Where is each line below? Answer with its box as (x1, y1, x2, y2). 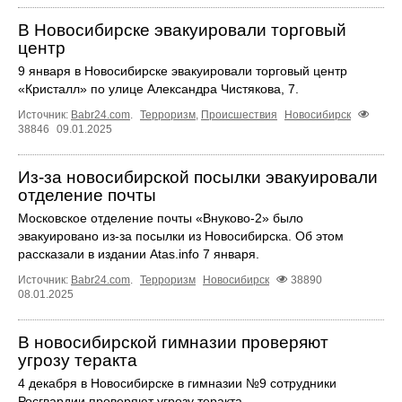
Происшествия (201, 109, 277, 122)
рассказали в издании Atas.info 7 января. (18, 247, 259, 262)
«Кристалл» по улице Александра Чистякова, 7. (18, 82, 299, 97)
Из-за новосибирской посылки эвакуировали (18, 168, 378, 188)
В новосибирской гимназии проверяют (18, 333, 328, 353)
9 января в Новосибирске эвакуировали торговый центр (18, 64, 347, 79)
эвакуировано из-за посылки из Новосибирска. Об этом (18, 229, 344, 244)
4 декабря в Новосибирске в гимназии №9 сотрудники (18, 376, 336, 391)
